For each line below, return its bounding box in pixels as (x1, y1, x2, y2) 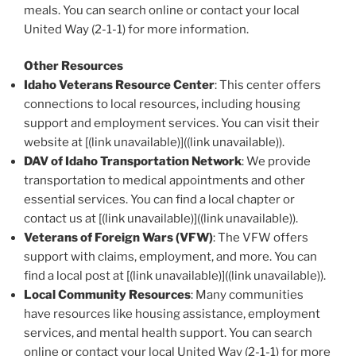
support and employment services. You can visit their (24, 116, 319, 131)
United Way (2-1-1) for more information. (24, 21, 249, 37)
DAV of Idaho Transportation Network (24, 154, 242, 169)
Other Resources (24, 59, 123, 74)
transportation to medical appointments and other (24, 173, 305, 188)
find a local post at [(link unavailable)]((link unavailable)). (24, 269, 326, 284)
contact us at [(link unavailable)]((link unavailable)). (24, 211, 298, 226)
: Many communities (191, 288, 304, 303)
